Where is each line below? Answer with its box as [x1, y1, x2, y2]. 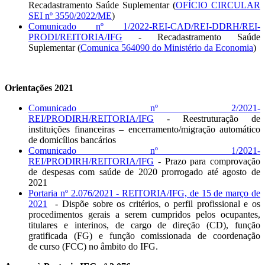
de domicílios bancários [28, 135, 116, 146]
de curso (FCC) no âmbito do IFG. [28, 241, 158, 252]
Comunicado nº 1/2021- [28, 146, 260, 156]
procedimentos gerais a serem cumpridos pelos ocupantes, [28, 209, 260, 220]
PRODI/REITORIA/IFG [28, 32, 122, 43]
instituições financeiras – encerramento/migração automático [28, 124, 260, 135]
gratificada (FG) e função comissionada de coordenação [28, 231, 260, 241]
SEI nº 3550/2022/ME [28, 11, 112, 21]
